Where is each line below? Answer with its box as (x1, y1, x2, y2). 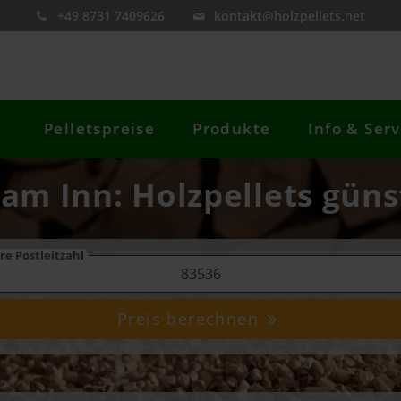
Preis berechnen (117, 308, 265, 330)
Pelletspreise (44, 118, 156, 140)
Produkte (192, 118, 271, 140)
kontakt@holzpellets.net (214, 7, 366, 24)
